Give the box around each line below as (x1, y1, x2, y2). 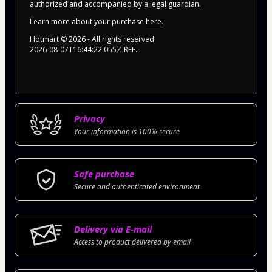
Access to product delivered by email (74, 236, 191, 247)
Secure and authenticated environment (74, 181, 200, 192)
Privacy (74, 112, 105, 124)
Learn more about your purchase (30, 16, 146, 27)
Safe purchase (74, 167, 134, 180)
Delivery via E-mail (74, 222, 152, 235)
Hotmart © (30, 33, 69, 44)
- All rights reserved (86, 33, 154, 44)
